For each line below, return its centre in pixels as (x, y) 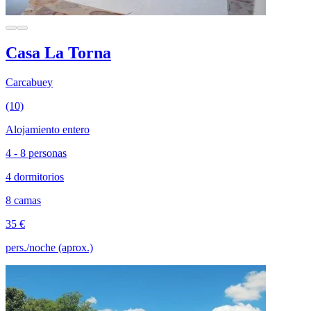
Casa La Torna (58, 53)
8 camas (23, 201)
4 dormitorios (35, 177)
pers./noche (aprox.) (49, 248)
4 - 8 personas (36, 153)
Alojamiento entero (48, 130)
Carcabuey (29, 83)
